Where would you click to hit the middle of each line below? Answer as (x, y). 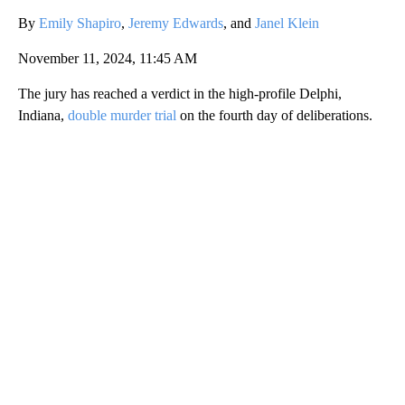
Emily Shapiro (80, 23)
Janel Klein (287, 23)
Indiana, (43, 115)
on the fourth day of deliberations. (274, 115)
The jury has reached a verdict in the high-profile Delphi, (180, 93)
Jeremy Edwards (176, 23)
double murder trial (122, 115)
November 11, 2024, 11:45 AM (108, 58)
